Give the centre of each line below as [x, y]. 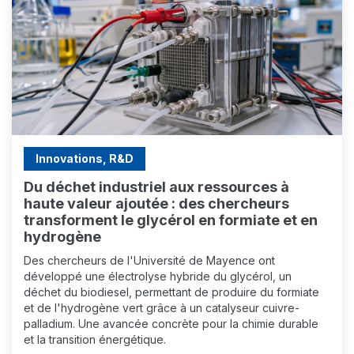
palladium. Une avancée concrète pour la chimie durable [171, 324]
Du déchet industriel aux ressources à [156, 187]
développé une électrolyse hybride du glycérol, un [158, 276]
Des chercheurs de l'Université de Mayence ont [149, 260]
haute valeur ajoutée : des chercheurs [156, 203]
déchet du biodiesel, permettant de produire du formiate [171, 292]
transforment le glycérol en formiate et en [171, 220]
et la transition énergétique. [95, 339]
